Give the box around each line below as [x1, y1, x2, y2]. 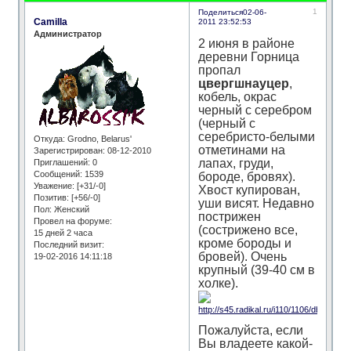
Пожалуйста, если [198, 324, 304, 338]
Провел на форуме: [34, 216, 113, 226]
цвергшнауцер [198, 77, 290, 91]
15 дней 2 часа [34, 228, 93, 238]
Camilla [34, 16, 68, 27]
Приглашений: [34, 157, 91, 168]
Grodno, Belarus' [65, 134, 132, 144]
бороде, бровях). [198, 170, 296, 184]
